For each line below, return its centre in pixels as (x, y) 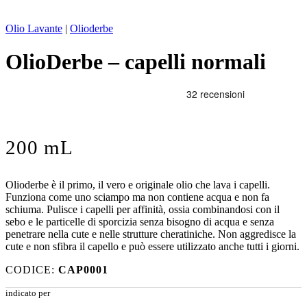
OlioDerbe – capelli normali (136, 61)
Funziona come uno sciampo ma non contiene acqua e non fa (137, 197)
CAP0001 (83, 269)
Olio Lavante (34, 28)
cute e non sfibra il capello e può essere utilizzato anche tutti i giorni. (152, 246)
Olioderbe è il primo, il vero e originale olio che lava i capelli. (138, 184)
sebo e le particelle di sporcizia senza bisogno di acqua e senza (140, 221)
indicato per (28, 293)
